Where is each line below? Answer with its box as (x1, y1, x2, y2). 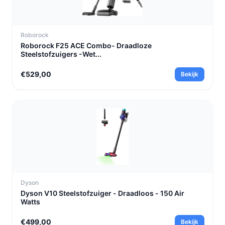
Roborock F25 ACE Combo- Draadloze (21, 41, 152, 50)
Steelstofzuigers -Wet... (21, 50, 101, 58)
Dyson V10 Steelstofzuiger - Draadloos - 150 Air (21, 189, 184, 197)
